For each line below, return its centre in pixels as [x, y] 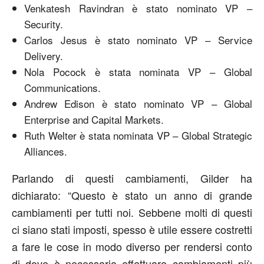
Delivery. [44, 56]
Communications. [62, 88]
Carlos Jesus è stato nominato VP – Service [138, 40]
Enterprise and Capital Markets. [94, 119]
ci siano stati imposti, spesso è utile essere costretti [132, 229]
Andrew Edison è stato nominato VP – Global [138, 103]
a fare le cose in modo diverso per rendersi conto [132, 246]
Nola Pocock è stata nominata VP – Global [138, 72]
